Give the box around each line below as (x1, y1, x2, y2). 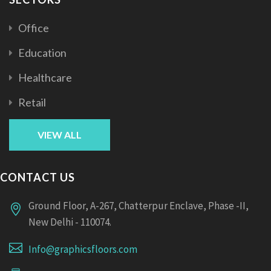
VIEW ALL (38, 128, 82, 140)
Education (18, 45, 67, 59)
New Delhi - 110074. (28, 215, 111, 229)
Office (18, 21, 49, 34)
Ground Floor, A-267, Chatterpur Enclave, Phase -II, (28, 198, 249, 212)
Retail (18, 95, 46, 109)
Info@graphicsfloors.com (28, 242, 137, 256)
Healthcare (18, 70, 72, 84)
